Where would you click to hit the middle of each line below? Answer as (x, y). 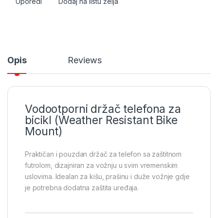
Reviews (85, 60)
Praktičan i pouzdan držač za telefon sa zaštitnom (103, 154)
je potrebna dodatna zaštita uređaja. (82, 187)
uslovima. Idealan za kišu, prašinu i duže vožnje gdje (107, 176)
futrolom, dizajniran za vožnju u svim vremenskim (101, 165)
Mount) (44, 131)
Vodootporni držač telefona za (103, 109)
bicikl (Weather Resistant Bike (101, 120)
